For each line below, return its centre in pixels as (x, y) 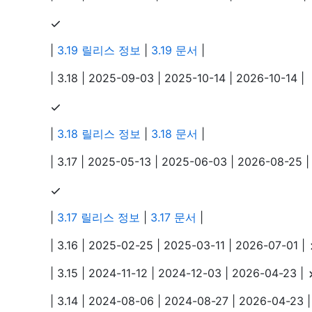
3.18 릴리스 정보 (99, 134)
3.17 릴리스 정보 (99, 218)
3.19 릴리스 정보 (99, 50)
